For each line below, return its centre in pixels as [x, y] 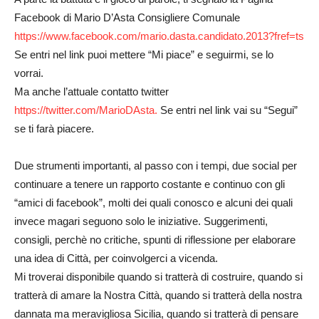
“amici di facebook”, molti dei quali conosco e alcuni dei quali [153, 203]
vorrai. [29, 73]
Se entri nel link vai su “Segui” [228, 110]
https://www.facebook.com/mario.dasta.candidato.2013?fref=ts [159, 36]
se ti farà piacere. [54, 129]
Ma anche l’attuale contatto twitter [91, 91]
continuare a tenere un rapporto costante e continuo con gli [150, 184]
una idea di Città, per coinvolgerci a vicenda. [116, 258]
